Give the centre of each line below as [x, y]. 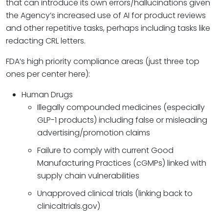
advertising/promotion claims [94, 133]
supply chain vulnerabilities [88, 176]
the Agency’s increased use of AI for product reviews [106, 15]
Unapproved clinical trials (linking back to [115, 193]
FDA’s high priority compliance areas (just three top [103, 61]
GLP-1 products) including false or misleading [122, 120]
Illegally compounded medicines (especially [121, 107]
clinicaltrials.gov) [69, 206]
